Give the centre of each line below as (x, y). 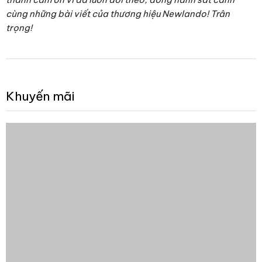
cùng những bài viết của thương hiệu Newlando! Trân (118, 13)
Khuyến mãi (40, 96)
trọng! (19, 27)
